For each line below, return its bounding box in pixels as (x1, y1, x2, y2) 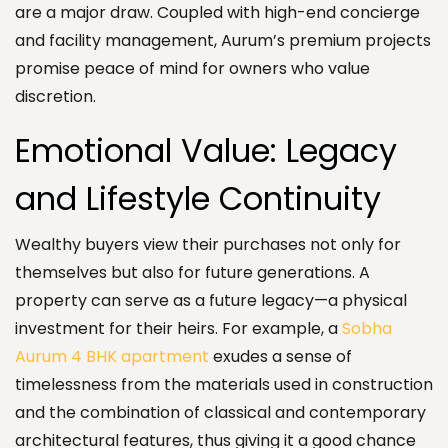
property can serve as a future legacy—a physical (15, 288, 407, 312)
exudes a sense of (209, 344, 352, 368)
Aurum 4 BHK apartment (15, 344, 209, 368)
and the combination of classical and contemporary (15, 400, 426, 424)
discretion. (15, 84, 96, 108)
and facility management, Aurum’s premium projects (15, 28, 431, 52)
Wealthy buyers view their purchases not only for (15, 232, 401, 256)
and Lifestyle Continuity (15, 175, 381, 221)
